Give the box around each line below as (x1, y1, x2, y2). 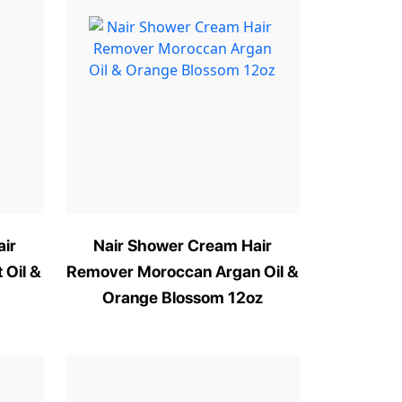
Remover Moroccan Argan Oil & (66, 262, 299, 281)
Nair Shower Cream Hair (92, 236, 272, 255)
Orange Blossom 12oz (101, 288, 263, 307)
